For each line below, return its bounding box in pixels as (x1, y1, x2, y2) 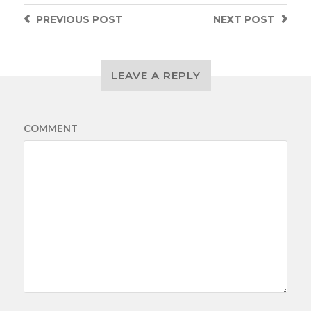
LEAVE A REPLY (110, 69, 201, 82)
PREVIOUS (35, 13, 90, 26)
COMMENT (23, 122, 78, 135)
